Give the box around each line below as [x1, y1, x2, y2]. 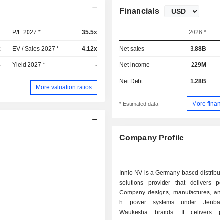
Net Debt [119, 78, 143, 84]
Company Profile [119, 134, 184, 142]
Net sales [119, 45, 145, 52]
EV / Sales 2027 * [12, 45, 59, 52]
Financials [119, 7, 160, 15]
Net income [119, 61, 150, 68]
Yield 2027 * [12, 61, 46, 68]
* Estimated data [119, 101, 159, 107]
